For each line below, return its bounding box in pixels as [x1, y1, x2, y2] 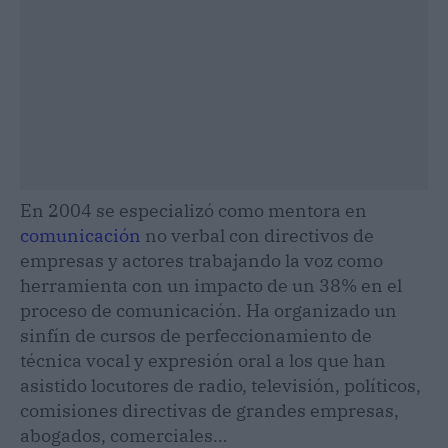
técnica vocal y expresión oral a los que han [20, 348, 386, 372]
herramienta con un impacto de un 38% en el [20, 273, 402, 297]
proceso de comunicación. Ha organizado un [20, 298, 397, 322]
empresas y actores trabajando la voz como [20, 248, 383, 272]
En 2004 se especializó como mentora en [20, 198, 367, 222]
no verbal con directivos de [141, 223, 374, 247]
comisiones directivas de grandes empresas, [20, 398, 399, 422]
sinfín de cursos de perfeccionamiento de [20, 323, 372, 347]
